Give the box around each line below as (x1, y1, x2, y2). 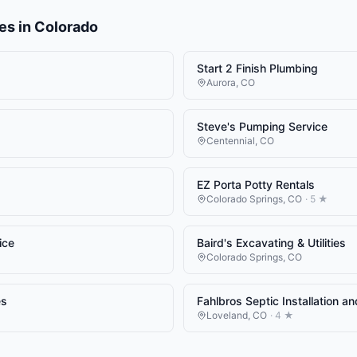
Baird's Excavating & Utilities (197, 236, 346, 250)
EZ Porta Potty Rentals (197, 178, 315, 192)
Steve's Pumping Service (197, 120, 328, 134)
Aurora (206, 76, 236, 89)
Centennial (206, 135, 255, 147)
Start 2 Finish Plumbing (197, 61, 318, 76)
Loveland (206, 309, 248, 322)
